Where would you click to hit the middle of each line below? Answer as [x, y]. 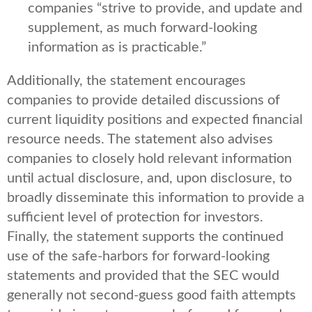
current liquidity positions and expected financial [155, 119]
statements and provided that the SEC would [143, 275]
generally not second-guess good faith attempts [151, 295]
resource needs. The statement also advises [140, 139]
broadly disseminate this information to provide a [156, 197]
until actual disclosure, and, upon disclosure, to [149, 178]
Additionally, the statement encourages [126, 80]
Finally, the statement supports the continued [145, 236]
